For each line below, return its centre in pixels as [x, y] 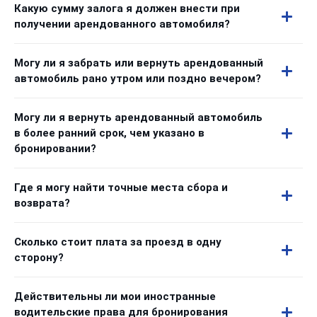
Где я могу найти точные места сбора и [121, 188]
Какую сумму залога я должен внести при [127, 8]
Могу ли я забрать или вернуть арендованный [139, 63]
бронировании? [55, 149]
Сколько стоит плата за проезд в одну [118, 242]
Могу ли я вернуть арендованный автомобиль [138, 117]
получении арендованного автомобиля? [122, 24]
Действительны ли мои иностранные [115, 296]
